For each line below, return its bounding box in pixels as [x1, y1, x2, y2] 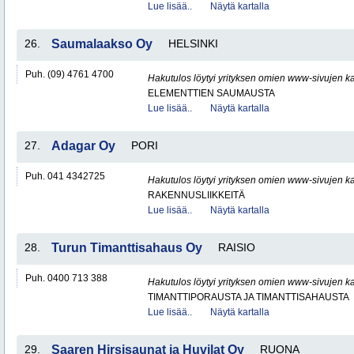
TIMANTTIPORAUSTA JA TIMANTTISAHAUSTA [148, 292, 349, 303]
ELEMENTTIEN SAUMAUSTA [148, 88, 275, 99]
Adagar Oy [51, 139, 115, 153]
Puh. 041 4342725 [25, 171, 105, 182]
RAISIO [218, 241, 255, 254]
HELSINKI [168, 37, 218, 50]
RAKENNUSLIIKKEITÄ [148, 190, 245, 201]
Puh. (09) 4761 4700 [25, 69, 114, 80]
